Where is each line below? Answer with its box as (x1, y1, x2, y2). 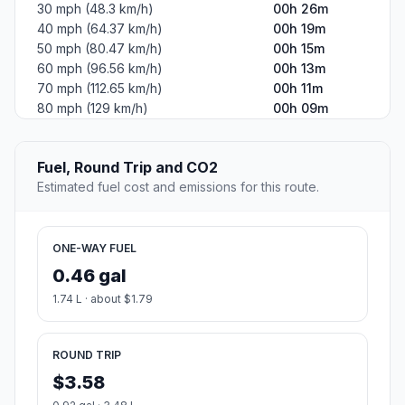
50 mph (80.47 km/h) (37, 41, 163, 57)
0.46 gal (52, 265, 127, 287)
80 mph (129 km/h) (37, 100, 148, 117)
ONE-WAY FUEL (52, 241, 137, 256)
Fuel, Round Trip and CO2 (37, 158, 218, 177)
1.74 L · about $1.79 (52, 292, 153, 306)
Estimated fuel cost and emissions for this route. (37, 179, 319, 195)
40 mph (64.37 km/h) (37, 21, 163, 37)
